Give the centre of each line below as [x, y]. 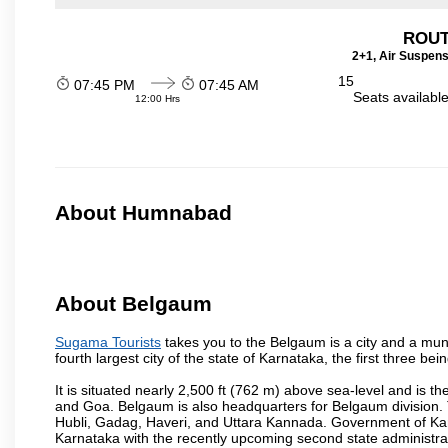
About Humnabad [143, 213]
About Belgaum [133, 304]
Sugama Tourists [108, 341]
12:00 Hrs [157, 98]
